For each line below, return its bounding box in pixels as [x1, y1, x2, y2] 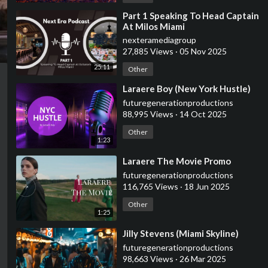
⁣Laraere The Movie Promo [122, 156, 231, 167]
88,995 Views [122, 109, 175, 119]
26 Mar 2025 [177, 254, 226, 264]
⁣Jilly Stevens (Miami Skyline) [122, 228, 239, 239]
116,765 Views [122, 181, 180, 192]
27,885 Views [122, 46, 175, 56]
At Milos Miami [122, 21, 185, 32]
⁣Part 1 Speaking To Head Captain [122, 10, 259, 21]
